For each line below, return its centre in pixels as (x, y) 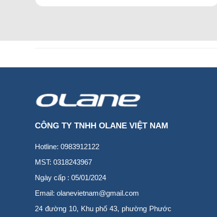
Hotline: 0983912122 (67, 147)
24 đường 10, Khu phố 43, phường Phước (103, 209)
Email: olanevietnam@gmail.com (87, 193)
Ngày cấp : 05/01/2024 (70, 178)
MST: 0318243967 (63, 162)
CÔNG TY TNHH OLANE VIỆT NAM (101, 126)
